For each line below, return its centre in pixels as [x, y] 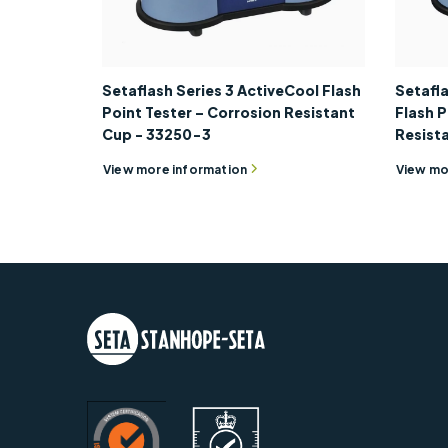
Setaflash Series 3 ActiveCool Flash [231, 90]
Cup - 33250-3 [156, 134]
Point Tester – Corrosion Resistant [228, 112]
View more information [175, 169]
